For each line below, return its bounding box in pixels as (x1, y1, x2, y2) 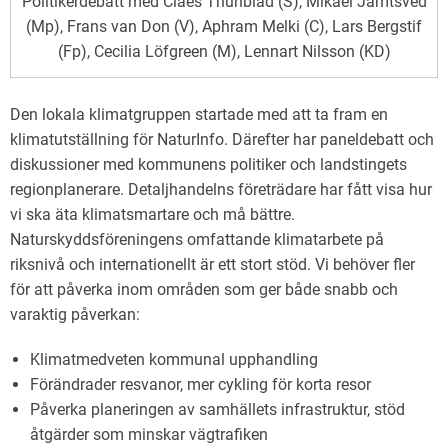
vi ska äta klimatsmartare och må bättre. (10, 204, 295, 224)
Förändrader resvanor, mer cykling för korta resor (30, 374, 371, 394)
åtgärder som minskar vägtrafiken (30, 424, 268, 444)
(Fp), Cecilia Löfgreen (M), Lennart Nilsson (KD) (57, 42, 391, 62)
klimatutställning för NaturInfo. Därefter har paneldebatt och (10, 129, 434, 149)
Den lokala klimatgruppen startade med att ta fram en (10, 104, 388, 124)
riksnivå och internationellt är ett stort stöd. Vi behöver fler (10, 254, 415, 274)
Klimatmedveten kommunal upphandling (30, 349, 318, 369)
